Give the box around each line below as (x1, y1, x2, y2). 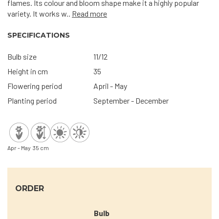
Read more (72, 9, 107, 18)
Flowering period (7, 81, 62, 90)
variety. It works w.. (7, 9, 72, 18)
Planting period (7, 96, 57, 105)
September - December (93, 96, 169, 105)
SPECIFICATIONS (7, 31, 70, 40)
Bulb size (7, 52, 37, 61)
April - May (93, 81, 127, 90)
